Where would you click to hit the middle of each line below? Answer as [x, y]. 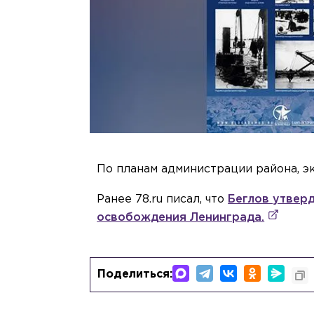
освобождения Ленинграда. [181, 217]
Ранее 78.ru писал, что [163, 199]
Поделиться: [135, 274]
